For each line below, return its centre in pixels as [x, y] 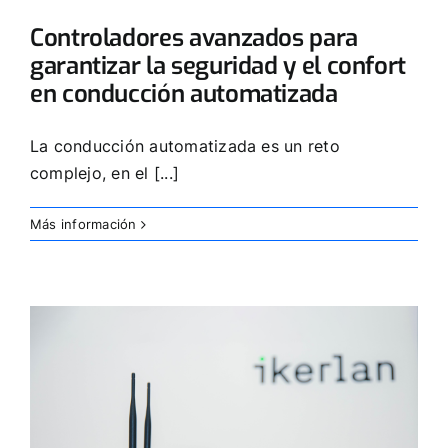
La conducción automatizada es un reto [185, 145]
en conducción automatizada [184, 93]
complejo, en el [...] [105, 172]
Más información [83, 223]
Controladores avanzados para [194, 37]
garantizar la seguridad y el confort [218, 65]
